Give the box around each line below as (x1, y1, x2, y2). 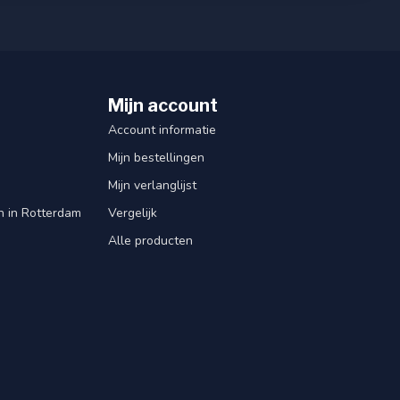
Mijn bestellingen (108, 148, 204, 166)
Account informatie (108, 121, 216, 138)
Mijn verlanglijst (108, 176, 196, 194)
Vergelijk (108, 204, 157, 221)
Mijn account (108, 94, 218, 116)
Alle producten (108, 231, 193, 249)
